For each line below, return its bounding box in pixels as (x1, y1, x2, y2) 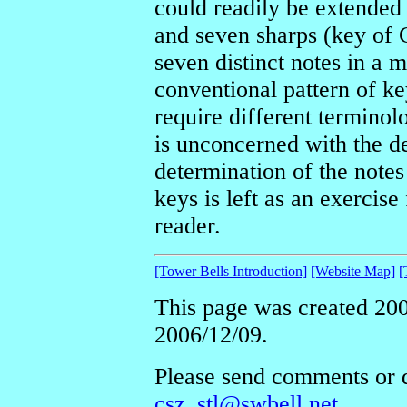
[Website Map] (311, 263, 395, 279)
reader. (154, 212, 221, 239)
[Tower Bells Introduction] (154, 263, 307, 279)
